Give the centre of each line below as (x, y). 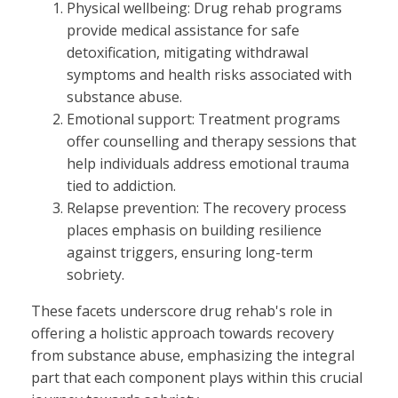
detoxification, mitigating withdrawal (187, 52)
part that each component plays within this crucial (197, 377)
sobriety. (96, 274)
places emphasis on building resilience (194, 230)
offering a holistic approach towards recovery (183, 333)
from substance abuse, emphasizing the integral (193, 355)
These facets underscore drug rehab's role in (182, 310)
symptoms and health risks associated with (209, 74)
